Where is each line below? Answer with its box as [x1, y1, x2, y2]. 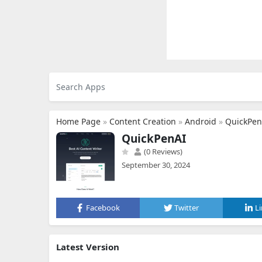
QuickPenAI [122, 131, 186, 146]
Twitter [174, 202, 199, 213]
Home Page [56, 116, 101, 127]
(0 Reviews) [142, 146, 182, 157]
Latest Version [56, 241, 119, 253]
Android [185, 116, 216, 127]
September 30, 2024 [122, 160, 190, 170]
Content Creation [109, 116, 176, 127]
